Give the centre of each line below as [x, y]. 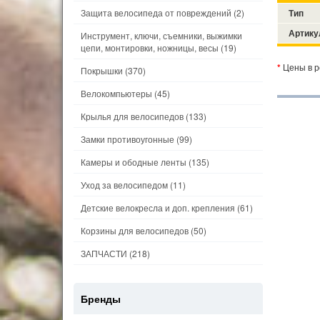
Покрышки [102, 70]
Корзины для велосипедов [135, 230]
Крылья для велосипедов [132, 116]
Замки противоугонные [127, 139]
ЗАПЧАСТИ [104, 253]
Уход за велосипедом [124, 185]
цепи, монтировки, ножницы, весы [150, 47]
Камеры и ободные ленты [134, 162]
